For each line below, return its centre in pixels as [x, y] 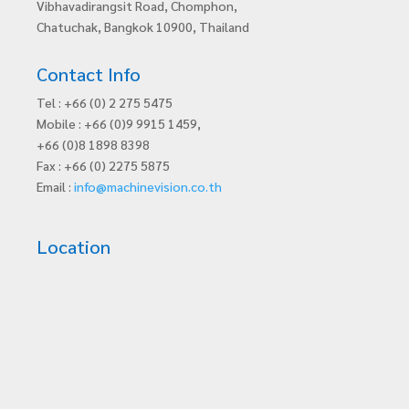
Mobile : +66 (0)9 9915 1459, [119, 123]
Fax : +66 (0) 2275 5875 [103, 165]
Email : [55, 186]
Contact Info [89, 73]
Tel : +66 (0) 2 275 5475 [105, 102]
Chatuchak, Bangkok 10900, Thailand [143, 26]
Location [73, 246]
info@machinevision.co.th [148, 186]
